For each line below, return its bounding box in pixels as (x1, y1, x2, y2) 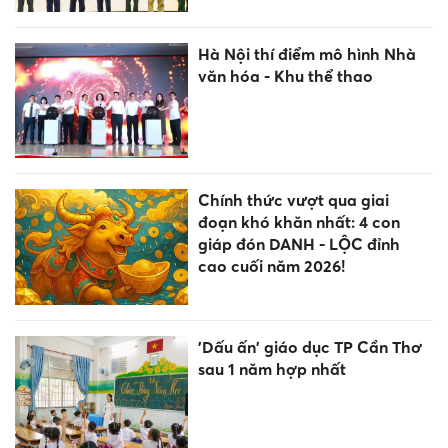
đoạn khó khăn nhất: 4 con (197, 212, 400, 233)
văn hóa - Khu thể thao (197, 66, 373, 87)
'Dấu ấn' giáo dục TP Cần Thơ (197, 336, 422, 357)
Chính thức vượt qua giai (197, 190, 389, 211)
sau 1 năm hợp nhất (197, 358, 346, 379)
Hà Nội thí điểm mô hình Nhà (197, 44, 416, 65)
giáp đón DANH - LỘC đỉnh (197, 234, 400, 255)
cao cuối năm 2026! (197, 256, 346, 277)
